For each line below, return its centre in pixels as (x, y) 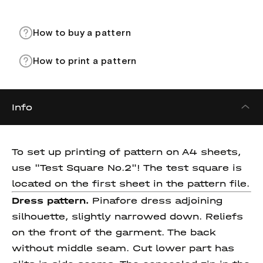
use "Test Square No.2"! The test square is (127, 168)
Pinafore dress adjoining (157, 200)
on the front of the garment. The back (114, 232)
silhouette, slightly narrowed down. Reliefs (127, 216)
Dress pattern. (52, 200)
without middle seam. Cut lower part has (123, 248)
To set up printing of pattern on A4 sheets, (126, 152)
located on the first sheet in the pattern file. (131, 183)
